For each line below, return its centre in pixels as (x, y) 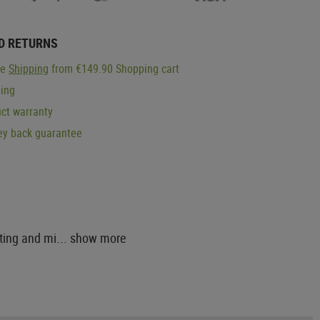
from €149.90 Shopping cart (114, 68)
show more (98, 237)
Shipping (29, 68)
